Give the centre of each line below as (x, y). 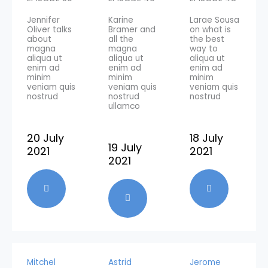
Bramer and (132, 29)
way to (204, 48)
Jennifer (43, 20)
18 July (206, 138)
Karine (121, 20)
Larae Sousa (214, 20)
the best (207, 39)
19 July (125, 147)
